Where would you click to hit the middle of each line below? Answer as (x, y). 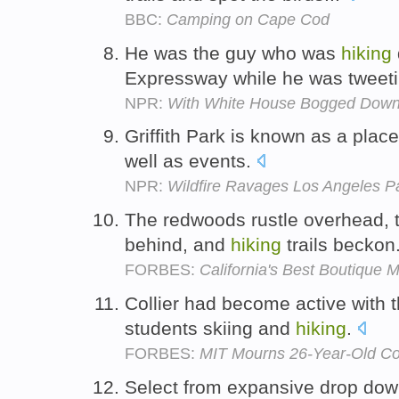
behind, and (178, 245)
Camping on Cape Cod (248, 19)
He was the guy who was (233, 53)
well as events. (191, 161)
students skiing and (210, 328)
